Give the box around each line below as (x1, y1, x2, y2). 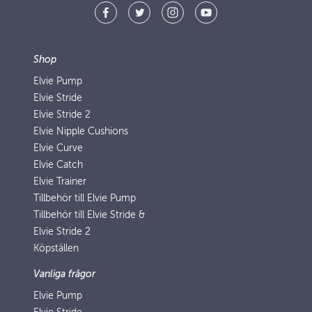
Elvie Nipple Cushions (33, 126, 128, 136)
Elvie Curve (33, 143, 83, 153)
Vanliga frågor (33, 269, 95, 279)
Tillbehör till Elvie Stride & (33, 210, 145, 220)
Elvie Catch (33, 159, 83, 170)
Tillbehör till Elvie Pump (33, 193, 136, 203)
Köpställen (33, 243, 79, 253)
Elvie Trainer (33, 176, 86, 187)
